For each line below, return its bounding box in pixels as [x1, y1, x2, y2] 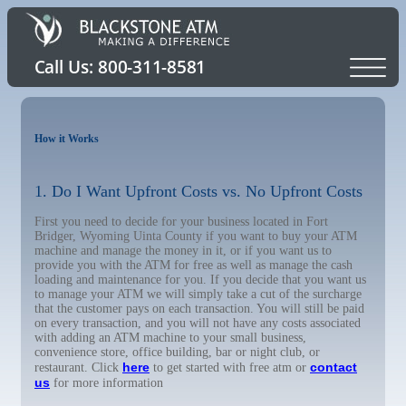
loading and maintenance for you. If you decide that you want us [34, 273, 366, 286]
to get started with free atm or [150, 361, 310, 374]
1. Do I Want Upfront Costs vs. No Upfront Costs [34, 182, 362, 200]
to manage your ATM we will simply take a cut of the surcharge [34, 287, 362, 301]
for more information [50, 376, 163, 390]
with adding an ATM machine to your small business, [34, 331, 306, 344]
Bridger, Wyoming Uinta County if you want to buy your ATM [34, 229, 357, 243]
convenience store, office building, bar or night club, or [34, 345, 320, 359]
